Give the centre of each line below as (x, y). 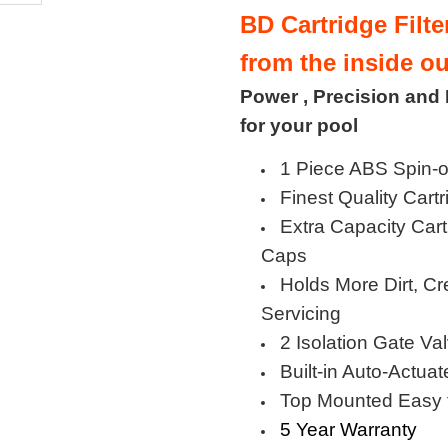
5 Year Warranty (348, 429)
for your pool (299, 125)
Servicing (301, 313)
